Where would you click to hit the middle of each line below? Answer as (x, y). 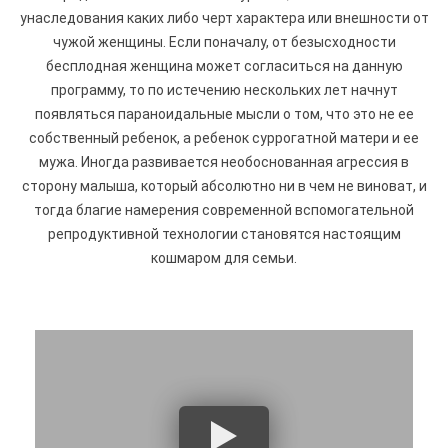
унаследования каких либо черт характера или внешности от (224, 17)
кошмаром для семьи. (224, 257)
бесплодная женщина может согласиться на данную (224, 65)
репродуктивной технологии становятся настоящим (224, 233)
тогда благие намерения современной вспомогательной (224, 209)
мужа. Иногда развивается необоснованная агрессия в (224, 161)
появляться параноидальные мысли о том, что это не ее (224, 113)
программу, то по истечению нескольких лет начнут (224, 89)
